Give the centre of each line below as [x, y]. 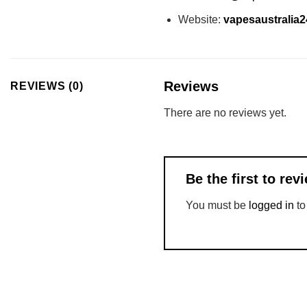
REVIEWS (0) [47, 86]
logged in [271, 206]
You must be [217, 206]
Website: [200, 19]
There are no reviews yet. [225, 113]
